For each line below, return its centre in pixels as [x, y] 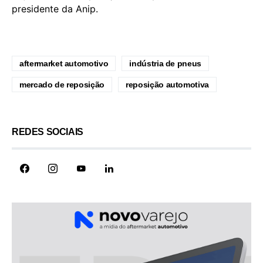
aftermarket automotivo [64, 63]
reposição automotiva [167, 84]
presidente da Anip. [55, 9]
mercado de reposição [62, 84]
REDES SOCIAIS [48, 131]
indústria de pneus [166, 63]
